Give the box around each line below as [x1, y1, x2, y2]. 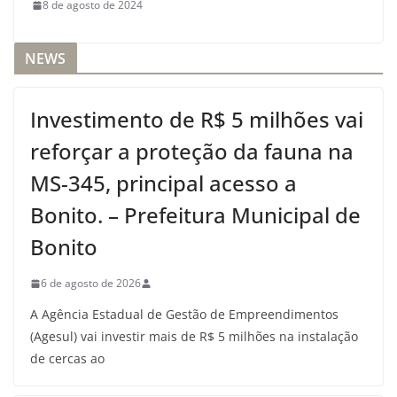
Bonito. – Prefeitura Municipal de [30, 200, 361, 230]
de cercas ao [30, 350, 105, 367]
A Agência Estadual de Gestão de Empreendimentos [30, 306, 339, 323]
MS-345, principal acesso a [30, 168, 297, 198]
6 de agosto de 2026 [41, 276, 141, 291]
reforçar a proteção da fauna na [30, 136, 354, 166]
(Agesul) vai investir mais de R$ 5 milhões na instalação [30, 328, 358, 345]
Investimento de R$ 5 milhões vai [30, 105, 363, 134]
